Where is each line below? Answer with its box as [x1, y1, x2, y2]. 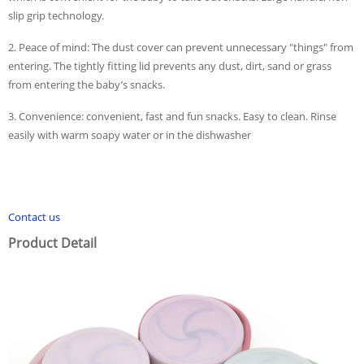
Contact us [8, 209, 60, 224]
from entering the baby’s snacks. [8, 76, 165, 92]
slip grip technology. [8, 7, 104, 23]
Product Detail [8, 233, 97, 252]
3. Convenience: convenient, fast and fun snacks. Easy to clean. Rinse [8, 108, 336, 123]
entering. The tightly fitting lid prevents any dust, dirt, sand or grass [8, 58, 331, 73]
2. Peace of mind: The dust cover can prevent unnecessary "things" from [8, 39, 353, 54]
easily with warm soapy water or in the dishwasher [8, 127, 251, 142]
